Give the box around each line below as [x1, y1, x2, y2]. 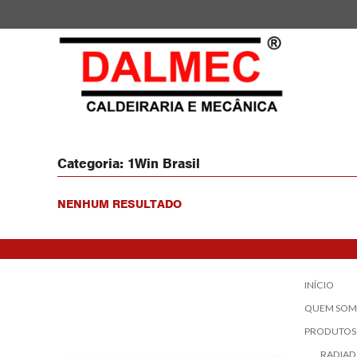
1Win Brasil [127, 156, 200, 171]
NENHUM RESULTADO [57, 198, 182, 210]
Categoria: [57, 156, 127, 171]
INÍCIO [304, 279, 334, 292]
